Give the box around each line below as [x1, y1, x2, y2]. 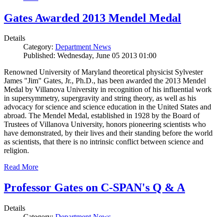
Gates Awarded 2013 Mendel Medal [4, 11, 181, 24]
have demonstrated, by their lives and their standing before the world [4, 129, 213, 138]
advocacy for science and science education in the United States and [4, 103, 211, 111]
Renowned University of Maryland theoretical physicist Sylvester [4, 68, 203, 77]
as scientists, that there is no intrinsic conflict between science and [4, 138, 203, 146]
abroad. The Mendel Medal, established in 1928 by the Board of [4, 111, 200, 120]
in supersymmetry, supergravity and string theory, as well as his [4, 94, 196, 103]
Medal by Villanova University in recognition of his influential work [4, 85, 212, 94]
